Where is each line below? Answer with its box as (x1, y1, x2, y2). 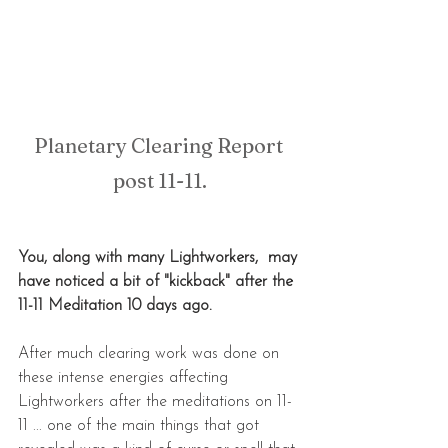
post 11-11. (113, 167, 207, 193)
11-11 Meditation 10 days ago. (18, 297, 212, 314)
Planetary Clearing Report (33, 132, 287, 158)
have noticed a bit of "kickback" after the (18, 273, 298, 290)
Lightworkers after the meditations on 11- (18, 393, 292, 410)
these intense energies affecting (18, 369, 233, 386)
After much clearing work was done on (18, 345, 284, 362)
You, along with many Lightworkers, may (18, 249, 302, 266)
